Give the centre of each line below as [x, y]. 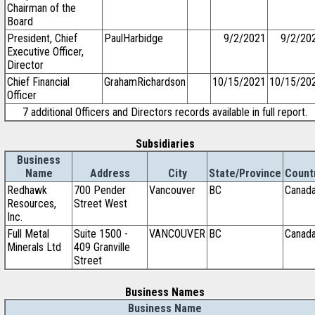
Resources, [32, 204]
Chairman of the [41, 8]
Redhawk [27, 190]
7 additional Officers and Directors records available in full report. [165, 112]
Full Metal [28, 234]
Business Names [165, 292]
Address [110, 173]
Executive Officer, [45, 52]
